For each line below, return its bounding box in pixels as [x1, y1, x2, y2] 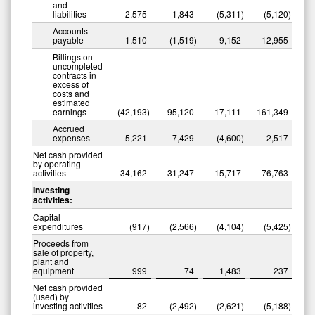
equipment [33, 264, 74, 276]
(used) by [33, 290, 69, 302]
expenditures [33, 219, 83, 232]
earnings [53, 105, 86, 117]
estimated [53, 96, 90, 108]
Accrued [53, 122, 84, 134]
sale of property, [33, 245, 94, 258]
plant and [33, 255, 69, 267]
